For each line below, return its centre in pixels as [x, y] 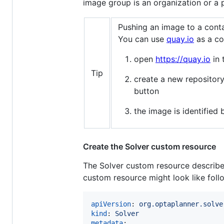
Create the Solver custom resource [149, 147]
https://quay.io [183, 59]
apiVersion [111, 204]
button [146, 91]
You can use [142, 39]
